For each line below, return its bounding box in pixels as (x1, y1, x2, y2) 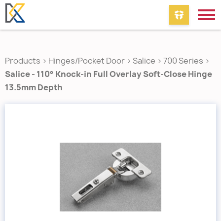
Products (5, 55, 40, 66)
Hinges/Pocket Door (48, 55, 125, 66)
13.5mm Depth (5, 82, 63, 93)
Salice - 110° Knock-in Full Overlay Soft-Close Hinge (5, 69, 212, 79)
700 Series (163, 55, 203, 66)
